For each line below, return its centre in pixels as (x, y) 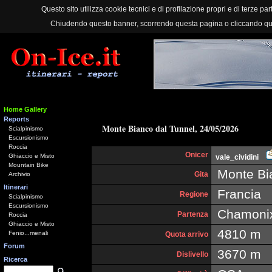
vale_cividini (237, 157)
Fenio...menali (28, 233)
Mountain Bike (29, 165)
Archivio (19, 174)
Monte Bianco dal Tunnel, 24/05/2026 (166, 128)
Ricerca (15, 259)
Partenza (193, 214)
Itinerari (16, 187)
